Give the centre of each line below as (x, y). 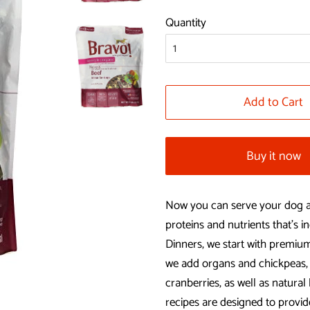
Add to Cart (274, 102)
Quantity (186, 23)
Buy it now (273, 156)
